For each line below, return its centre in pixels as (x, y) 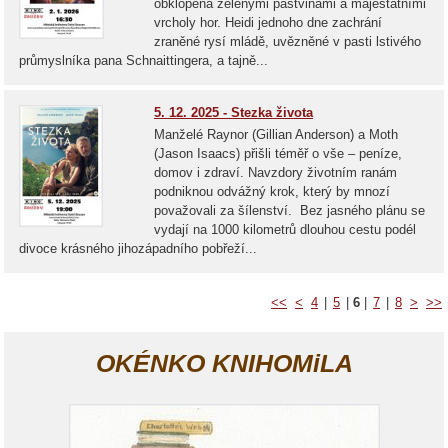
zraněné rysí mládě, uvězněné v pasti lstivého (287, 41)
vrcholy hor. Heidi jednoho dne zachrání (268, 22)
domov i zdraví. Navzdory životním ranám (275, 172)
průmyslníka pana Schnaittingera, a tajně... (143, 60)
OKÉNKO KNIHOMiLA (224, 363)
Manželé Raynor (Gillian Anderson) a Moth (276, 134)
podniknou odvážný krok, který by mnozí (272, 191)
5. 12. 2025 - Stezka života (233, 112)
